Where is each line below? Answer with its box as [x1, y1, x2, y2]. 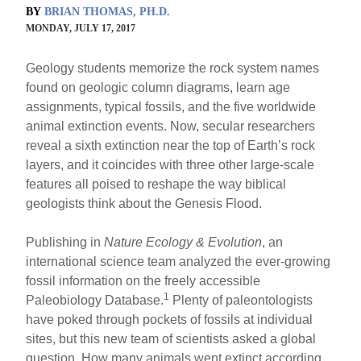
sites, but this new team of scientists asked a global [26, 331, 317, 346]
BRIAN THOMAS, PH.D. [44, 5, 171, 18]
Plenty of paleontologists [169, 293, 313, 307]
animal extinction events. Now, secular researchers [26, 118, 316, 133]
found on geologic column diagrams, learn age [26, 80, 291, 94]
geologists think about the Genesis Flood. [26, 196, 263, 210]
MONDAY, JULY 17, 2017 [26, 22, 136, 34]
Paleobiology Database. [26, 293, 164, 307]
